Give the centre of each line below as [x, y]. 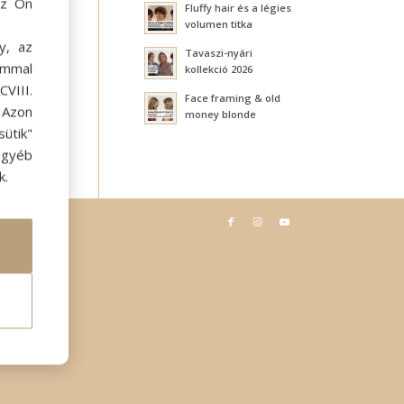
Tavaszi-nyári [218, 53]
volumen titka [218, 24]
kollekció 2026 [218, 69]
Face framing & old [232, 98]
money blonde [220, 114]
